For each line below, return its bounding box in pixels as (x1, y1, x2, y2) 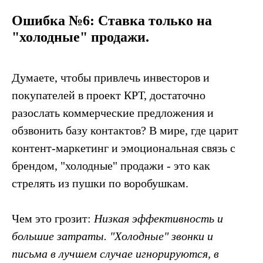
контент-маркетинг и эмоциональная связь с (12, 141, 235, 154)
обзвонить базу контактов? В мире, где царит (12, 124, 238, 137)
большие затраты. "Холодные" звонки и (12, 230, 213, 242)
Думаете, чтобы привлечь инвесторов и (12, 71, 210, 84)
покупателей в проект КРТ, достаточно (12, 89, 205, 102)
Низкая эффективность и (94, 212, 223, 225)
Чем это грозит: (12, 212, 94, 225)
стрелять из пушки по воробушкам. (12, 177, 188, 190)
